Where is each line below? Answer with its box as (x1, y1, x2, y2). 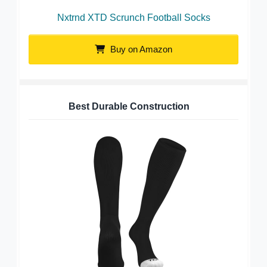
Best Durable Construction (69, 101, 190, 111)
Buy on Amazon (108, 44, 172, 54)
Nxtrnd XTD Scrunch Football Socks (57, 12, 210, 23)
